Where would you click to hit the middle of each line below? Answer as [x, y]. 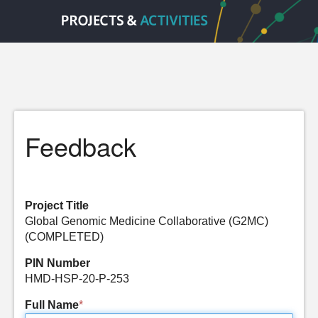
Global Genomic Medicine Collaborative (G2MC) [147, 221]
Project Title [57, 205]
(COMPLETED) [64, 237]
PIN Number [57, 263]
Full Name [52, 305]
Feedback [81, 146]
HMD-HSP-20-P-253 [77, 279]
